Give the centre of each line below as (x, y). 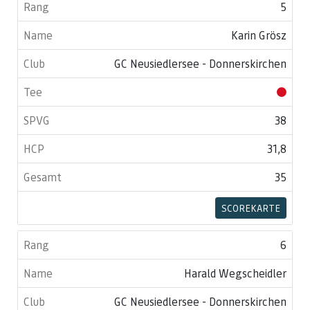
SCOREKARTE (251, 208)
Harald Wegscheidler (235, 273)
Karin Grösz (259, 35)
